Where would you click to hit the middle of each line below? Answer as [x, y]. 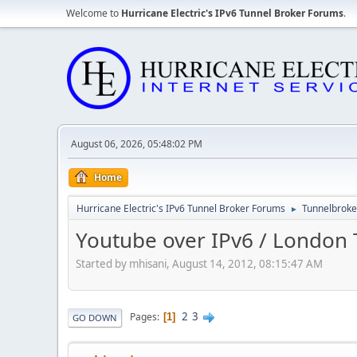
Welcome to [94, 13]
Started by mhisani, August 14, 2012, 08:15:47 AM [199, 263]
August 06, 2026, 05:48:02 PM [137, 144]
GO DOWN [95, 317]
